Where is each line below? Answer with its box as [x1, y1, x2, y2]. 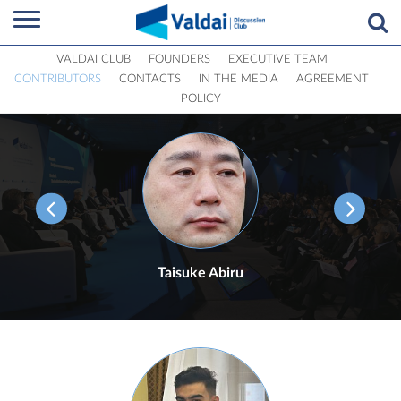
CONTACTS [119, 73, 181, 85]
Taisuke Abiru [158, 266, 243, 280]
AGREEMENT [296, 73, 369, 85]
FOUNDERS [148, 54, 210, 65]
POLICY [180, 93, 221, 105]
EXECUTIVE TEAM [227, 54, 328, 65]
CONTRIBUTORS [14, 73, 101, 85]
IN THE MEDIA [199, 73, 278, 85]
